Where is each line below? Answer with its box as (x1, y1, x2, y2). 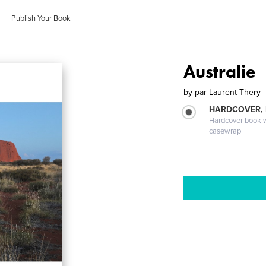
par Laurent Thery (195, 87, 261, 97)
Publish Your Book (11, 14, 71, 23)
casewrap (209, 126, 242, 136)
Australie (183, 61, 256, 83)
